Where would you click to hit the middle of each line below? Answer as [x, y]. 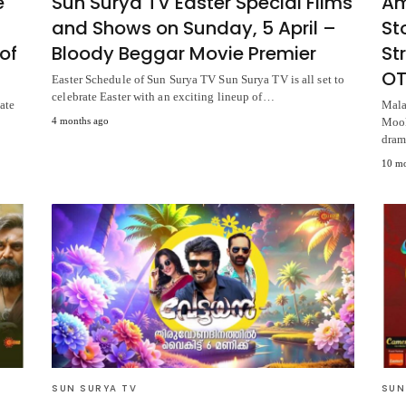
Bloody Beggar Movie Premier [184, 54]
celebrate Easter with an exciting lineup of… [163, 97]
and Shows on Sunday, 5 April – [194, 29]
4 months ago [81, 121]
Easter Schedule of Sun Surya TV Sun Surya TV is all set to [198, 80]
